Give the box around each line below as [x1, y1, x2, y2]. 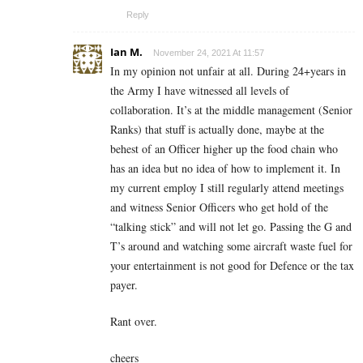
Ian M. [110, 44, 143, 59]
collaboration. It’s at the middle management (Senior [110, 101, 352, 117]
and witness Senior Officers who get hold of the [110, 199, 328, 215]
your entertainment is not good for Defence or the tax [110, 257, 354, 273]
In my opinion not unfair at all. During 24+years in [110, 62, 346, 79]
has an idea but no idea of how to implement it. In [110, 160, 340, 176]
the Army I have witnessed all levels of [110, 82, 289, 98]
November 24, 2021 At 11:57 [153, 47, 264, 58]
